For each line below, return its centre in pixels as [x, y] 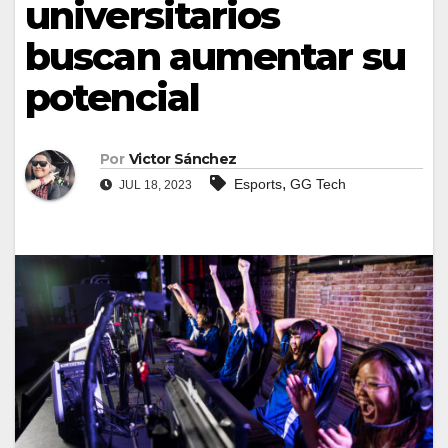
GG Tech [318, 184]
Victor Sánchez [182, 159]
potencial [112, 97]
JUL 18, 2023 [154, 185]
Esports [258, 184]
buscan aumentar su [215, 56]
